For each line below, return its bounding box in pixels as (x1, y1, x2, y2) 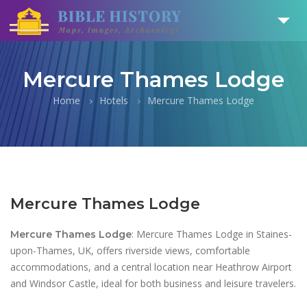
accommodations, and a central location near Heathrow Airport (10, 260, 292, 273)
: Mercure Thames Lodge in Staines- (132, 228, 292, 241)
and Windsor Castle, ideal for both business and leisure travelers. (10, 277, 296, 290)
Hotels (99, 94, 128, 107)
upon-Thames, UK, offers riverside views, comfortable (10, 244, 250, 257)
